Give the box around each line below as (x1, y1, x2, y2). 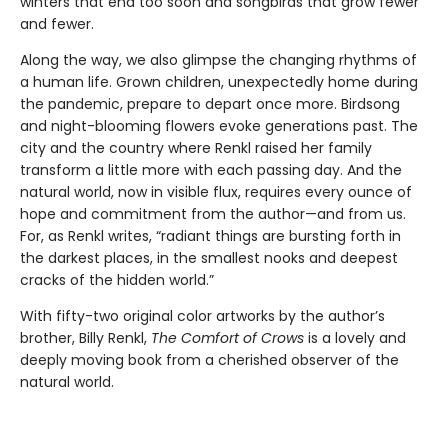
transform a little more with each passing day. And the (20, 160, 402, 181)
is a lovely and (304, 328, 406, 349)
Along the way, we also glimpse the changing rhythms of (20, 50, 417, 71)
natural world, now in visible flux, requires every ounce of (20, 182, 412, 203)
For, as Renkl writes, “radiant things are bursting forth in (20, 226, 401, 247)
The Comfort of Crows (151, 328, 304, 349)
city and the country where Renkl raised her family (20, 138, 372, 159)
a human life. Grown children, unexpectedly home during (20, 72, 418, 93)
